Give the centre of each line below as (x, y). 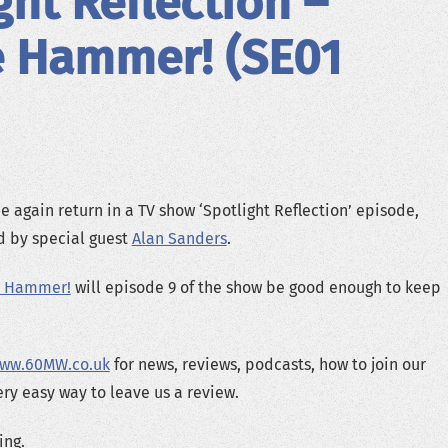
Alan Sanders (179, 239)
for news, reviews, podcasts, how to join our (267, 364)
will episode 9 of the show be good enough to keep (255, 288)
